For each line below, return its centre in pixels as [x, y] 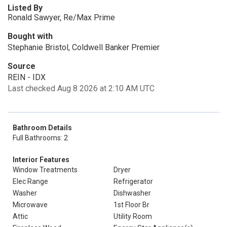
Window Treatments [45, 170]
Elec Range [30, 181]
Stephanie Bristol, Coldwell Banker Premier [84, 47]
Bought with [30, 36]
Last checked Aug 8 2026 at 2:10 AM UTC [81, 88]
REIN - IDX [27, 77]
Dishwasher [132, 193]
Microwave [30, 205]
